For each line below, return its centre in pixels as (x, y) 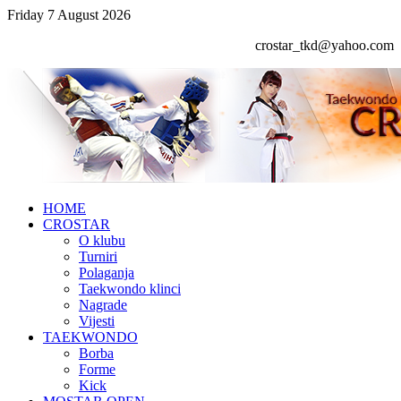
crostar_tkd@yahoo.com (324, 45)
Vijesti (97, 321)
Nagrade (103, 305)
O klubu (102, 240)
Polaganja (107, 273)
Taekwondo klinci (130, 289)
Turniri (98, 256)
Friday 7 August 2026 (69, 15)
